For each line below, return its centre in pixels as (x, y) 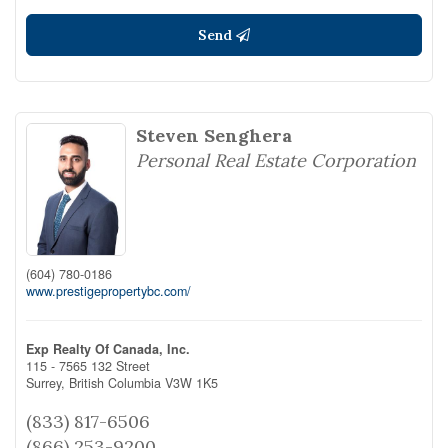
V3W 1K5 (191, 382)
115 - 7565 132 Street (88, 365)
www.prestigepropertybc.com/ (108, 290)
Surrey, (47, 382)
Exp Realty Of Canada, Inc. (108, 348)
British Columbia (115, 382)
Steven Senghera (214, 135)
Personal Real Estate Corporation (276, 160)
